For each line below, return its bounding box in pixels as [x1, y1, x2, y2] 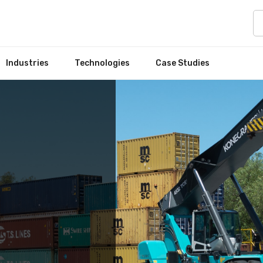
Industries [6, 58, 49, 68]
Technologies [75, 58, 130, 68]
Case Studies [156, 58, 210, 68]
